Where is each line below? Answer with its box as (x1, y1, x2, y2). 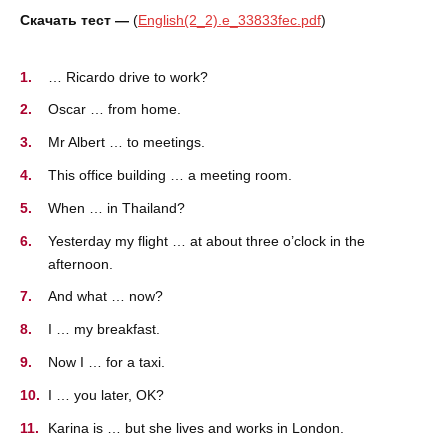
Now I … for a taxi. (48, 354, 165, 371)
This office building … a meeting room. (48, 167, 292, 184)
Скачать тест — (20, 12, 129, 29)
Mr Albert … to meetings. (48, 134, 205, 151)
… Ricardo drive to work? (48, 68, 208, 85)
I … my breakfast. (48, 321, 160, 338)
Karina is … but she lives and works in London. (48, 419, 344, 436)
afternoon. (48, 255, 113, 272)
